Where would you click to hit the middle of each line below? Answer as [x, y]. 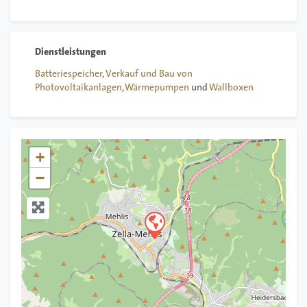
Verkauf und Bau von [149, 75]
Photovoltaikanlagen [78, 88]
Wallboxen [231, 88]
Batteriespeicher [69, 75]
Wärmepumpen [157, 88]
